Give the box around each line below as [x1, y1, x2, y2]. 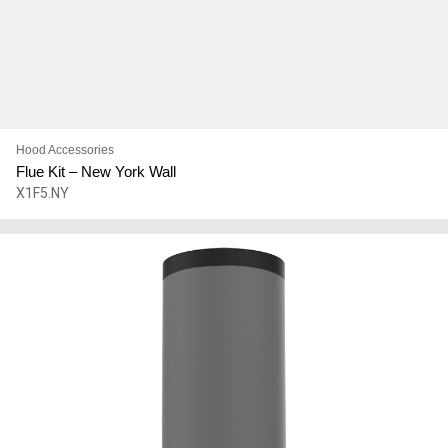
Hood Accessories [15, 143, 114, 158]
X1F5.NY [15, 185, 69, 202]
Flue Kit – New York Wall [15, 163, 176, 181]
